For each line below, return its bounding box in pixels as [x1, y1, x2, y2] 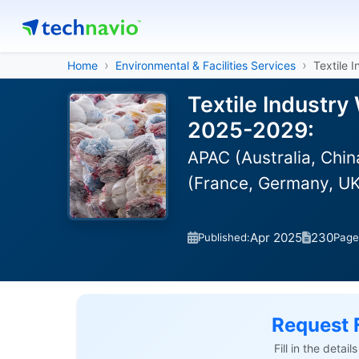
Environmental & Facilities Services [115, 58, 296, 72]
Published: [198, 231, 250, 244]
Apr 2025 [250, 229, 302, 245]
